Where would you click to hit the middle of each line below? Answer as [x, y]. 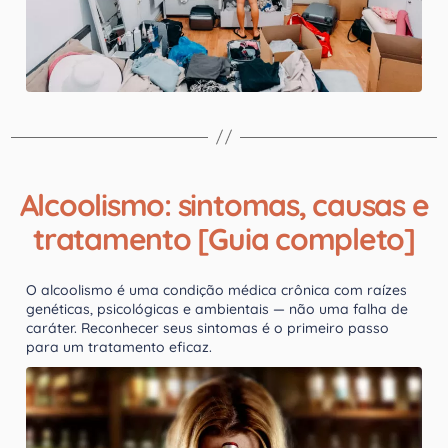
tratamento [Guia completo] [224, 238]
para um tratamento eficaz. [119, 346]
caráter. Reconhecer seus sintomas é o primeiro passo [207, 327]
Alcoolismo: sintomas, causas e [224, 204]
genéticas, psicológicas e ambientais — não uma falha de [217, 308]
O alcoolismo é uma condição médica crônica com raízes [216, 289]
